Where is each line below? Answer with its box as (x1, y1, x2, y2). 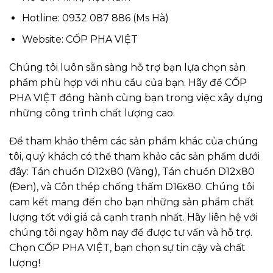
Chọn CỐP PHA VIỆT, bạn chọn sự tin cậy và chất (9, 241, 246, 253)
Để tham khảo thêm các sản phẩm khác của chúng (9, 135, 258, 147)
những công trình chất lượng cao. (9, 107, 175, 119)
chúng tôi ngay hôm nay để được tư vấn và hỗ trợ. (9, 226, 252, 238)
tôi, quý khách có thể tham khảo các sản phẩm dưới (9, 150, 260, 162)
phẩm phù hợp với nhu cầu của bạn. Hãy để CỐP (9, 76, 247, 88)
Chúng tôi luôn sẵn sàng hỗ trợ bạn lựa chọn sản (9, 61, 246, 73)
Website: (21, 34, 66, 45)
